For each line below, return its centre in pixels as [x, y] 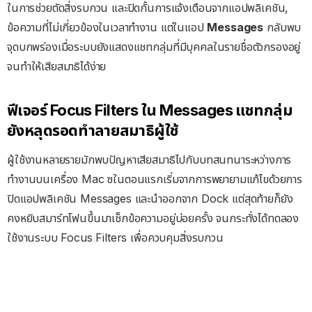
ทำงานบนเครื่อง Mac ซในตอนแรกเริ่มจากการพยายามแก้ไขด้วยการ [155, 179]
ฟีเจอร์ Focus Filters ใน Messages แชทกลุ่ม [150, 110]
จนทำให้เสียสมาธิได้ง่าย [57, 66]
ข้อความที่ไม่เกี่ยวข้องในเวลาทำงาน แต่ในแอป [107, 27]
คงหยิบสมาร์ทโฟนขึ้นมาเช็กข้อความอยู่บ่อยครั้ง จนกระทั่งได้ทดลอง [153, 218]
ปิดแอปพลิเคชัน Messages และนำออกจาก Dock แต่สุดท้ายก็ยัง [150, 199]
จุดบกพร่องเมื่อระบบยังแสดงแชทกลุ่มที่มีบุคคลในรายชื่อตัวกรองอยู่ [154, 47]
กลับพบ [282, 27]
